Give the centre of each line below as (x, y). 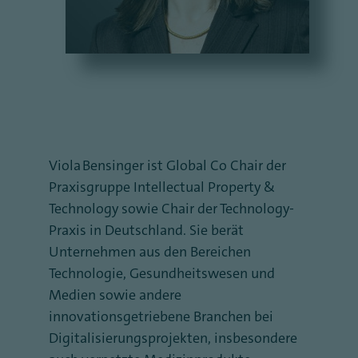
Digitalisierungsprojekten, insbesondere (173, 338)
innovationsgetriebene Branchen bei (161, 316)
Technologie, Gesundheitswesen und (162, 273)
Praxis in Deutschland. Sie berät (146, 230)
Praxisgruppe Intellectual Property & (162, 187)
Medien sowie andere (115, 295)
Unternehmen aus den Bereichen (150, 252)
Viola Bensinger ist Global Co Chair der (167, 165)
